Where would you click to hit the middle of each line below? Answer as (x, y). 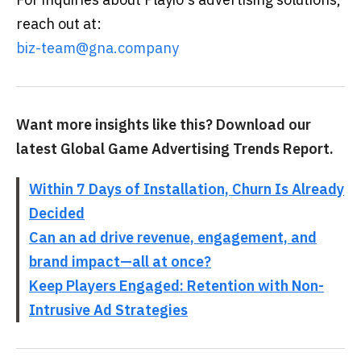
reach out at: (59, 24)
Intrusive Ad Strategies (108, 310)
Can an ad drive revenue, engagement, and (173, 237)
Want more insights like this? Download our (164, 124)
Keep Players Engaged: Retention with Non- (176, 286)
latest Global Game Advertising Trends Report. (175, 149)
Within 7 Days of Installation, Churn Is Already (187, 189)
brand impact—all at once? (120, 261)
